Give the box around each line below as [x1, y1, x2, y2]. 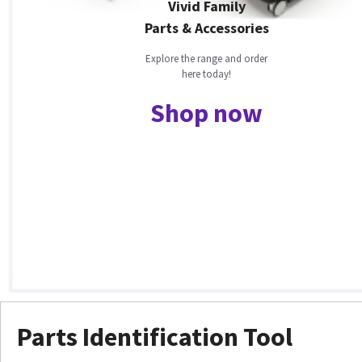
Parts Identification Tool [16, 321, 293, 354]
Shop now [150, 97, 263, 130]
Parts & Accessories [144, 19, 269, 38]
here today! [182, 67, 232, 82]
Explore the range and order [145, 52, 268, 66]
